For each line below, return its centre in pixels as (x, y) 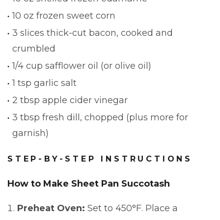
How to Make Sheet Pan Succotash (89, 184)
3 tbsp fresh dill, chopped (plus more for (100, 117)
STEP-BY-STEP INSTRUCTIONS (100, 159)
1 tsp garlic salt (44, 83)
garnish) (30, 133)
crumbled (34, 49)
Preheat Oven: (51, 208)
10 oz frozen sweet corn (64, 16)
